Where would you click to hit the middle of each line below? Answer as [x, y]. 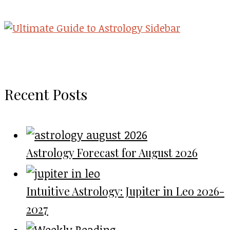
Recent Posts [46, 94]
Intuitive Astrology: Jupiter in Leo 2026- [125, 191]
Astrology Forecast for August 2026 [112, 152]
